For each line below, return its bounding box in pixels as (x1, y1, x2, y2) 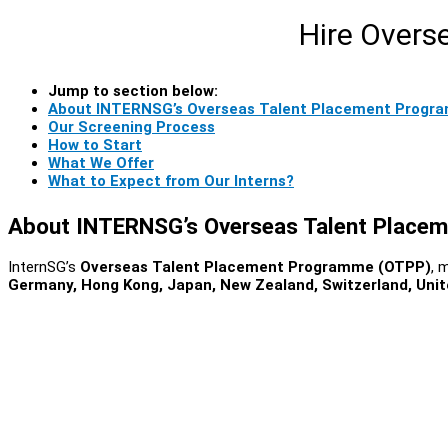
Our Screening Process (48, 118, 215, 137)
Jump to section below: (48, 82, 218, 101)
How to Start (48, 136, 142, 155)
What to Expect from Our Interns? (48, 172, 294, 191)
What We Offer (48, 154, 154, 173)
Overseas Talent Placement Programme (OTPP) (80, 257, 431, 276)
